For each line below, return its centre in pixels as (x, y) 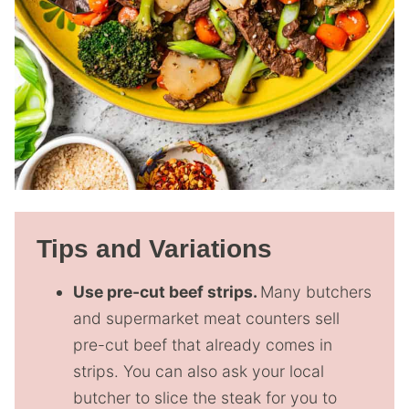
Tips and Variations (154, 249)
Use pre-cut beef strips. (167, 292)
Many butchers (316, 292)
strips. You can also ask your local (199, 371)
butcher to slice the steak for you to (205, 398)
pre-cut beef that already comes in (203, 345)
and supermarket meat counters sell (206, 318)
